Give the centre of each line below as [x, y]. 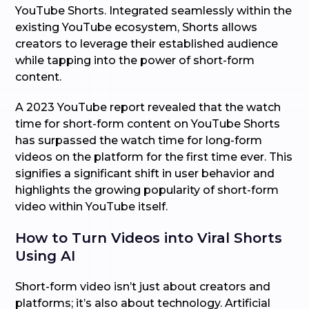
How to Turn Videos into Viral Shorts [149, 238]
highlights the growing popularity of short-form [147, 190]
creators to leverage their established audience [147, 44]
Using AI [48, 256]
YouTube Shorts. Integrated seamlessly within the [154, 11]
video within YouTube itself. [92, 207]
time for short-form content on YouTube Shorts [148, 124]
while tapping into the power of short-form [135, 60]
